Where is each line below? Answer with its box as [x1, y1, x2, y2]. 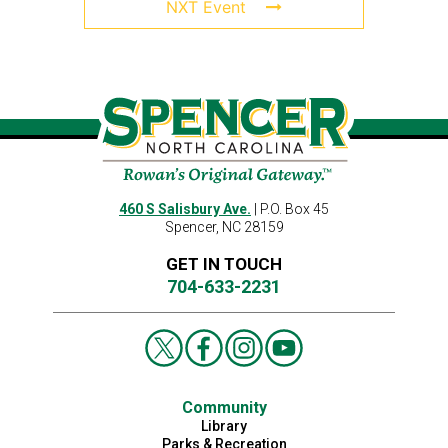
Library [201, 418, 247, 435]
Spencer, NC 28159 [164, 219, 284, 236]
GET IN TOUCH [166, 254, 282, 275]
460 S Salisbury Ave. [119, 201, 251, 218]
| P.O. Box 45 [251, 201, 329, 218]
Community [181, 398, 267, 418]
